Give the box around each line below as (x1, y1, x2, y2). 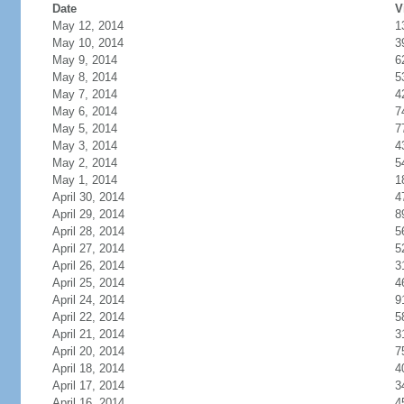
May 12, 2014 (51, 19, 124, 32)
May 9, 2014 (51, 53, 117, 67)
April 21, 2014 (51, 327, 124, 341)
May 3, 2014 (51, 139, 117, 152)
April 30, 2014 (51, 190, 124, 204)
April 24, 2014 (51, 293, 124, 307)
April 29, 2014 (51, 207, 124, 221)
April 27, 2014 (51, 242, 124, 255)
